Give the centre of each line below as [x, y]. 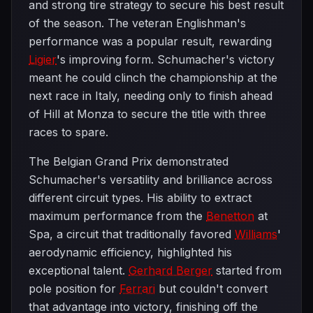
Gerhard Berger [170, 270]
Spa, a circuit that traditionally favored [132, 234]
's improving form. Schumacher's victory [166, 59]
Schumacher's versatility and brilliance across [151, 180]
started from [247, 270]
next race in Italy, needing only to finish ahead [151, 96]
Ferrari [137, 289]
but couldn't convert [211, 289]
